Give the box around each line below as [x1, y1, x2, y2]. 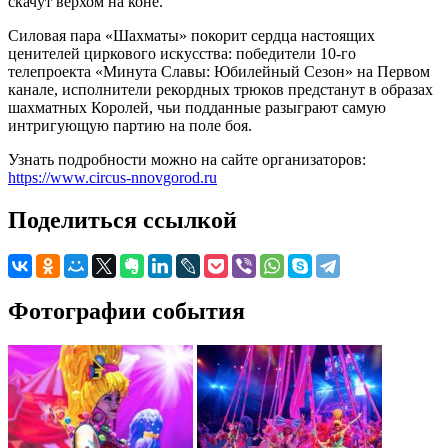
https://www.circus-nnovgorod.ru [8, 168, 217, 186]
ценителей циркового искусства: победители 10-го [8, 44, 356, 62]
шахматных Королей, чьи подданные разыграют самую [8, 98, 386, 116]
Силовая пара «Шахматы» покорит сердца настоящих [8, 26, 375, 44]
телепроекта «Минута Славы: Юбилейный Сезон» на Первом [8, 62, 430, 80]
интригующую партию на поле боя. [8, 116, 252, 134]
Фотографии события [8, 297, 245, 324]
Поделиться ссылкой [8, 206, 237, 233]
